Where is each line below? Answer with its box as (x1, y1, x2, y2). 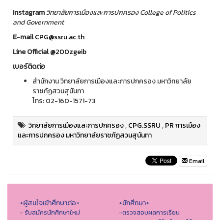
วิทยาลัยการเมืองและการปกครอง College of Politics (46, 7, 195, 18)
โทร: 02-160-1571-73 (32, 95, 95, 106)
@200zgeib (50, 46, 86, 57)
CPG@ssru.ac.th (35, 31, 84, 42)
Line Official (13, 46, 50, 57)
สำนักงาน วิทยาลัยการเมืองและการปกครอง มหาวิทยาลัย (32, 76, 192, 86)
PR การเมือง (165, 120, 200, 131)
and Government (13, 17, 64, 27)
